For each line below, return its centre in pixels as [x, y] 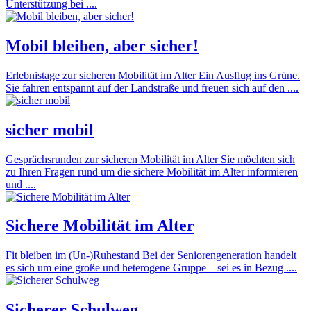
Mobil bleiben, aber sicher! [102, 45]
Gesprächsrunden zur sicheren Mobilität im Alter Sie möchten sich [150, 159]
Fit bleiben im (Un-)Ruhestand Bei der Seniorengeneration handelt [151, 255]
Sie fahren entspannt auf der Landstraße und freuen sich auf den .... [152, 87]
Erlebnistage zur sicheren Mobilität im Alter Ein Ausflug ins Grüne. [153, 75]
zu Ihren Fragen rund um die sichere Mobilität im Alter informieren [152, 171]
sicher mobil [50, 129]
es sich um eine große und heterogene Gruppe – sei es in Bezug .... [151, 268]
